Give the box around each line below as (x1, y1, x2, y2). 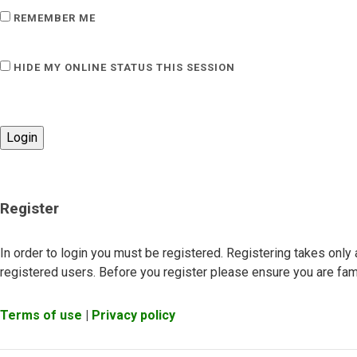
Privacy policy (92, 308, 175, 323)
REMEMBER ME (10, 12, 96, 24)
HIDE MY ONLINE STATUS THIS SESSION (10, 61, 235, 73)
